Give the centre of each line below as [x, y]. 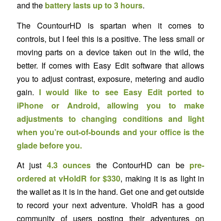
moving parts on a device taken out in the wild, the [110, 52]
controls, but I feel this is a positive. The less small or [110, 38]
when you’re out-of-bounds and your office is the [110, 132]
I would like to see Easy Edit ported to [122, 92]
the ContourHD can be [140, 165]
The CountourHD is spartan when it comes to [110, 25]
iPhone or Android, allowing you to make [110, 105]
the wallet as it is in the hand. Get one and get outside [110, 192]
